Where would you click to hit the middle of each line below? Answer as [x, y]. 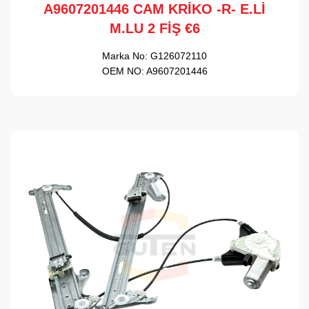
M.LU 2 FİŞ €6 [154, 28]
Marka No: [125, 56]
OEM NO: [123, 71]
